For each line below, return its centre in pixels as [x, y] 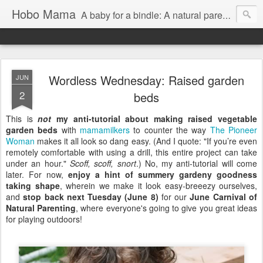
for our [174, 197]
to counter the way [170, 130]
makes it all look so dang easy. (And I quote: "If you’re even [146, 141]
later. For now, [37, 174]
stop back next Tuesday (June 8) [91, 197]
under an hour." [38, 163]
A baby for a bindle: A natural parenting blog [152, 15]
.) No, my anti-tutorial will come [197, 163]
